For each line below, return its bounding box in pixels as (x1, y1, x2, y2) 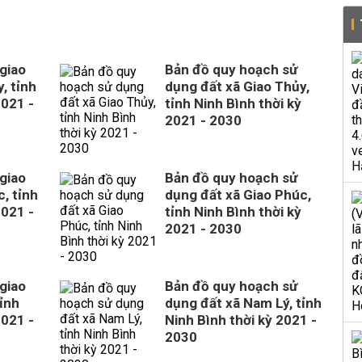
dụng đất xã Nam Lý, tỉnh (165, 295, 322, 311)
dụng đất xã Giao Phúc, (165, 187, 311, 203)
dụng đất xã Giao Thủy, (165, 78, 309, 95)
